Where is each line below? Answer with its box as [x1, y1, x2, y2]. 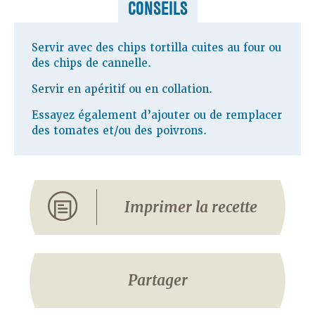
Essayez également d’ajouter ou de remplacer [32, 108, 282, 122]
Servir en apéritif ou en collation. [32, 82, 212, 96]
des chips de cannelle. [32, 56, 151, 70]
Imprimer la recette [124, 198, 258, 217]
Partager [127, 271, 188, 290]
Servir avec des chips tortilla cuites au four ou [32, 40, 281, 55]
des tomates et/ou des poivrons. [32, 123, 207, 138]
